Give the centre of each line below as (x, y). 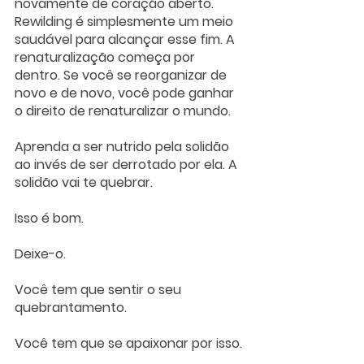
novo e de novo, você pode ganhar (126, 93)
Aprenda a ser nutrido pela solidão (123, 147)
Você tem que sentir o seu (100, 290)
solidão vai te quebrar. (85, 183)
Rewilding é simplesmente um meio (126, 22)
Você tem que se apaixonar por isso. (130, 344)
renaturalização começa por (106, 58)
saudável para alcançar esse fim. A (126, 40)
